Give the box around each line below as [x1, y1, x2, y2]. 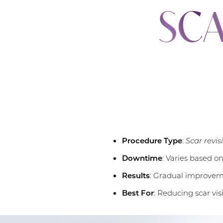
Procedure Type [121, 135, 182, 145]
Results [121, 170, 150, 180]
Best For [121, 188, 154, 198]
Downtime [121, 153, 162, 163]
